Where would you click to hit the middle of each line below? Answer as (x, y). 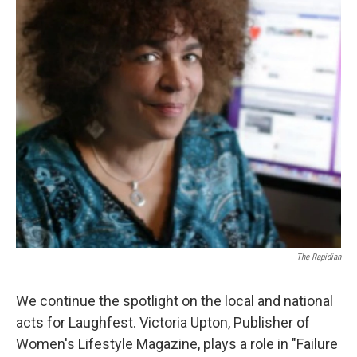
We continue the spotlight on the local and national (175, 300)
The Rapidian (319, 257)
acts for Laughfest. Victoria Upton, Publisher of (163, 322)
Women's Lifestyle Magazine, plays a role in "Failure (177, 343)
